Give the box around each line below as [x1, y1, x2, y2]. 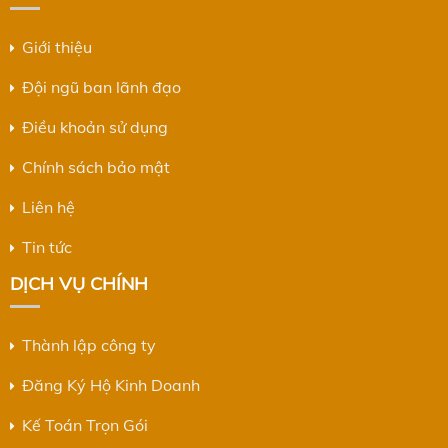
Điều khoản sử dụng [21, 117, 168, 138]
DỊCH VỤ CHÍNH [9, 272, 148, 296]
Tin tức [21, 237, 72, 258]
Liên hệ [21, 197, 75, 218]
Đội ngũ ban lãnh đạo [21, 77, 181, 98]
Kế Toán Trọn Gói [21, 415, 148, 436]
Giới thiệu [21, 37, 92, 58]
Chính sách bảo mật [21, 157, 170, 178]
